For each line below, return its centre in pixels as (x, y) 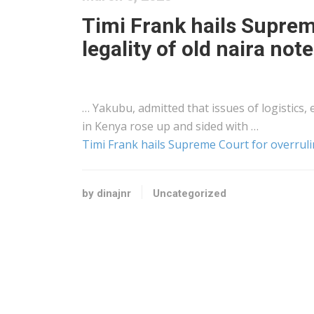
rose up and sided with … (193, 126)
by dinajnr (107, 193)
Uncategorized (190, 193)
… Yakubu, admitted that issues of (172, 108)
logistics (283, 108)
